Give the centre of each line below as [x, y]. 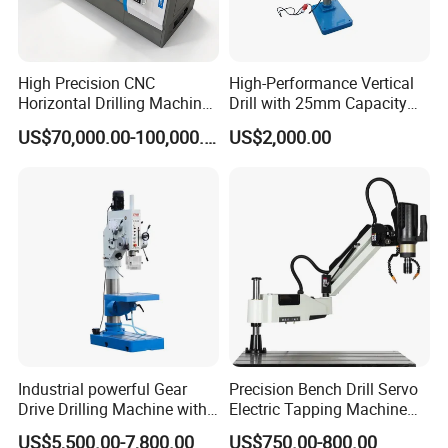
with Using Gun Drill [88, 123]
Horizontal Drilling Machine [114, 103]
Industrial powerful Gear [103, 388]
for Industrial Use [288, 428]
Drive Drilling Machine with [113, 408]
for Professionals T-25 [306, 123]
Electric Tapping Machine [317, 408]
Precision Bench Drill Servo [323, 388]
